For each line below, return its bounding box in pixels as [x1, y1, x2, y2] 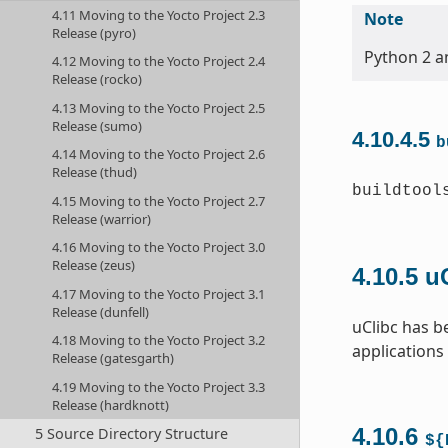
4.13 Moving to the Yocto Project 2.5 [52, 98, 266, 117]
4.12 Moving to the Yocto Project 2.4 [52, 52, 266, 71]
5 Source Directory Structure [34, 423, 228, 443]
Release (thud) [52, 163, 138, 182]
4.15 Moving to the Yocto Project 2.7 [52, 191, 266, 210]
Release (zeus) [52, 256, 136, 275]
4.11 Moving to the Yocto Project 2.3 [52, 5, 266, 24]
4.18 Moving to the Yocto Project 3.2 [52, 331, 266, 350]
